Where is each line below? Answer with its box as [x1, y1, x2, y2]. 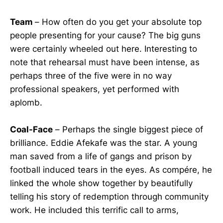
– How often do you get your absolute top [35, 16, 202, 27]
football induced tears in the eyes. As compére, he [10, 164, 212, 175]
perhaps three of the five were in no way [10, 70, 172, 81]
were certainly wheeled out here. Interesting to [10, 43, 197, 54]
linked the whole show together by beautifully [10, 178, 193, 188]
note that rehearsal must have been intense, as [10, 57, 200, 67]
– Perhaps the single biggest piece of [53, 124, 203, 134]
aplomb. [10, 97, 42, 108]
